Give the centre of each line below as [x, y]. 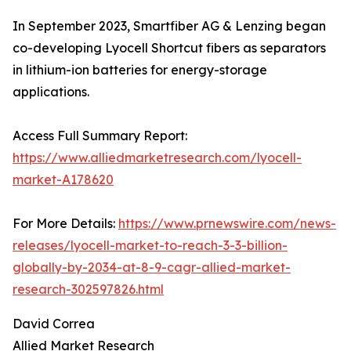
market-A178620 [63, 180]
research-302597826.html [88, 289]
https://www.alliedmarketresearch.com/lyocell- [157, 158]
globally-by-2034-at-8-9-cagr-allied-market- [152, 268]
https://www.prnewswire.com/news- [227, 224]
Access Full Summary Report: [100, 136]
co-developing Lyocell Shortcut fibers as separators [169, 48]
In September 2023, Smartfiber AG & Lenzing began [169, 26]
